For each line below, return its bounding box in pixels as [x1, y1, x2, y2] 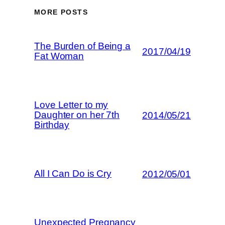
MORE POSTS [34, 8, 88, 16]
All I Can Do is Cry [34, 168, 112, 179]
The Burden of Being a [34, 41, 131, 51]
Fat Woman [34, 51, 84, 61]
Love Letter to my [34, 99, 108, 110]
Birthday [34, 120, 70, 130]
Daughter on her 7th [34, 109, 120, 120]
